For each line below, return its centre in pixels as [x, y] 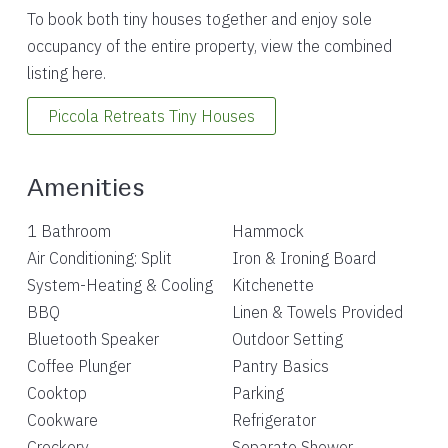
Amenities [85, 185]
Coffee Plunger [78, 366]
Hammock [267, 231]
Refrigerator [273, 420]
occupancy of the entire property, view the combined [209, 46]
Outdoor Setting [287, 339]
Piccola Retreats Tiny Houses [151, 116]
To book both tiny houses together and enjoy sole [199, 19]
